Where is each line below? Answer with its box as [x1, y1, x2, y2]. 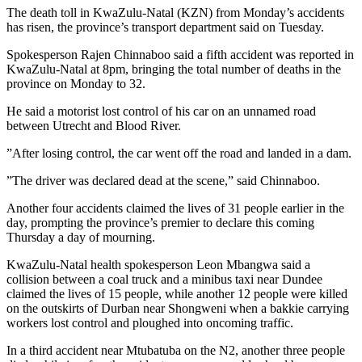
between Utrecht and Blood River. [6, 119, 181, 133]
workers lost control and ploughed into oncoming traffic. [6, 316, 293, 330]
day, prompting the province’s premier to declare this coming [6, 216, 314, 230]
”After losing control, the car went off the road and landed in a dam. [6, 146, 351, 161]
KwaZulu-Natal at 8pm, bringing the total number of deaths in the [6, 62, 341, 77]
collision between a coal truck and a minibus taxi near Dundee [6, 272, 322, 287]
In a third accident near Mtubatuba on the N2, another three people [6, 343, 345, 358]
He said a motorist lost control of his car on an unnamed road [6, 104, 316, 119]
